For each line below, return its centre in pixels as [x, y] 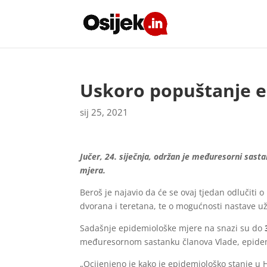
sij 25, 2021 [104, 112]
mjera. [93, 170]
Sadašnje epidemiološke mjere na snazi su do [171, 228]
